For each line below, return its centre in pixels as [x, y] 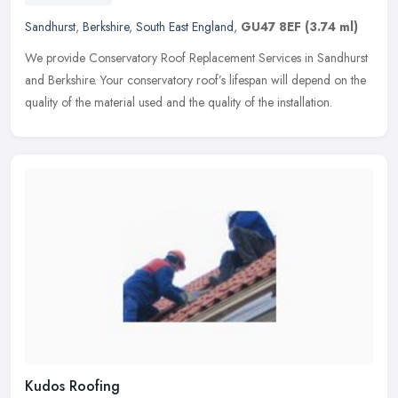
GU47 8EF [271, 26]
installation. [305, 102]
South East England [185, 26]
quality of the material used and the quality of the [149, 102]
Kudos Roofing [72, 386]
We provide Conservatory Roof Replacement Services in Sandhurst [196, 57]
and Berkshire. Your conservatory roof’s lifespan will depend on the [195, 80]
